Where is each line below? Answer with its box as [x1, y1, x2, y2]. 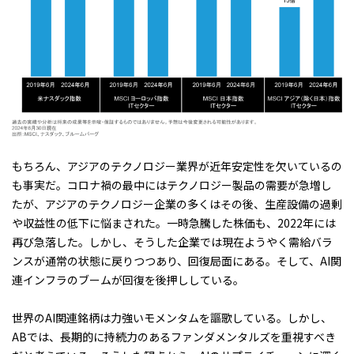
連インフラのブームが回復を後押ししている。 [12, 272, 244, 288]
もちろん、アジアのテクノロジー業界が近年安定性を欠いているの [12, 158, 342, 175]
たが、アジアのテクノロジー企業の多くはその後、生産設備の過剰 [12, 196, 342, 213]
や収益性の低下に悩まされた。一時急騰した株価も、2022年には [12, 215, 336, 232]
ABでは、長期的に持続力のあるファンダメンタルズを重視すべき [12, 329, 336, 345]
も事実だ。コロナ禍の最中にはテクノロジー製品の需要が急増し [12, 177, 332, 194]
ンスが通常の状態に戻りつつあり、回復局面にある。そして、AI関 [12, 253, 341, 269]
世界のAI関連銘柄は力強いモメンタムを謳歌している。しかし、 [12, 310, 332, 326]
